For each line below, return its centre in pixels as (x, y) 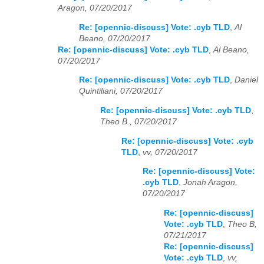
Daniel (246, 80)
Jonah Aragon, (210, 183)
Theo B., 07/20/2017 (138, 121)
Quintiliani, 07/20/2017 (121, 91)
